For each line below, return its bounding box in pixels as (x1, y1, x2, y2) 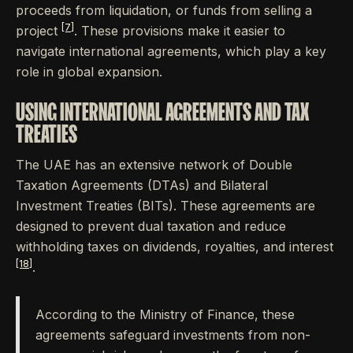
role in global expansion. (16, 64, 162, 80)
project (16, 23, 61, 39)
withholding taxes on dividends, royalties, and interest (16, 239, 333, 255)
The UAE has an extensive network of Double (16, 157, 292, 173)
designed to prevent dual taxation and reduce (16, 218, 286, 235)
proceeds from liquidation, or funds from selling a (16, 2, 312, 19)
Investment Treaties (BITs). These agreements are (16, 198, 315, 214)
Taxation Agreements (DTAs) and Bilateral (16, 177, 268, 194)
